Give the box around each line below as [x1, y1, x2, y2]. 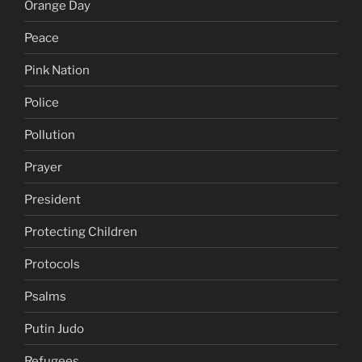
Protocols [24, 256, 80, 271]
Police [24, 95, 59, 110]
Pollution [24, 127, 75, 142]
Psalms [24, 288, 66, 304]
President [24, 192, 81, 207]
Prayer [24, 159, 62, 175]
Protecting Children [24, 224, 137, 239]
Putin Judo [24, 321, 84, 336]
